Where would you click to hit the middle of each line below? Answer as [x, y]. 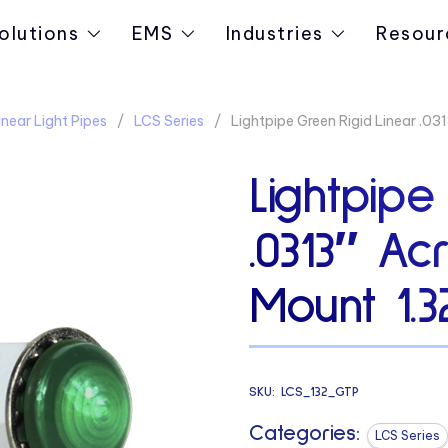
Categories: [304, 433]
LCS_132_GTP [319, 391]
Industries [275, 33]
